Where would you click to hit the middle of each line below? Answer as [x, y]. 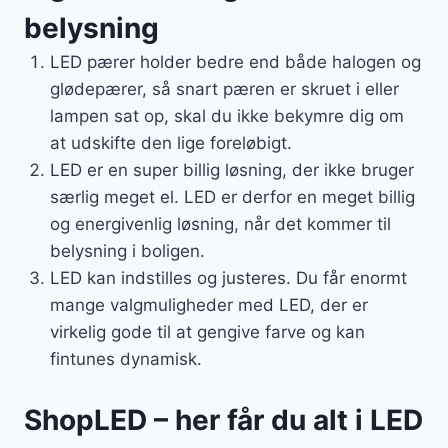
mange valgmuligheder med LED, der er [208, 305]
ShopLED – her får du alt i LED [223, 419]
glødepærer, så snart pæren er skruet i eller [224, 89]
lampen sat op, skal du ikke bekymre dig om [226, 116]
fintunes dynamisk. [125, 359]
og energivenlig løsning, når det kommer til [220, 224]
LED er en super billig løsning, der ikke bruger [231, 170]
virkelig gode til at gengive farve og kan [207, 332]
